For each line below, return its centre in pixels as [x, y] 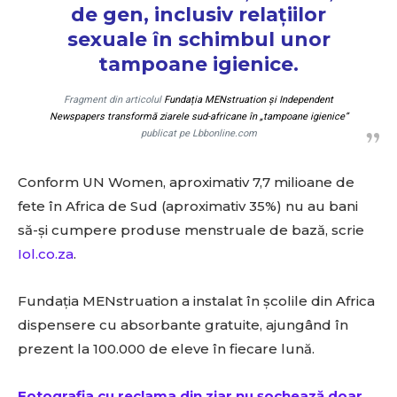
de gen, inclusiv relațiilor [198, 14]
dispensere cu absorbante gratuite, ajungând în [183, 324]
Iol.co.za [46, 253]
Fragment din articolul [114, 99]
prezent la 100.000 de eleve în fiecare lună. [166, 348]
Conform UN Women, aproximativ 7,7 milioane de [186, 182]
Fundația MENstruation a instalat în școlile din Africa [196, 300]
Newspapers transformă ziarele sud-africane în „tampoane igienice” [198, 116]
